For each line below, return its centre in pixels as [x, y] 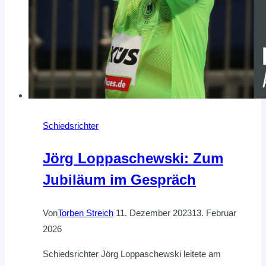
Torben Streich [85, 213]
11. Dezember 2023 [154, 213]
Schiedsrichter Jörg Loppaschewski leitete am [132, 254]
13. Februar [214, 213]
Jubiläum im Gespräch [119, 180]
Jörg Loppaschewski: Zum [133, 159]
